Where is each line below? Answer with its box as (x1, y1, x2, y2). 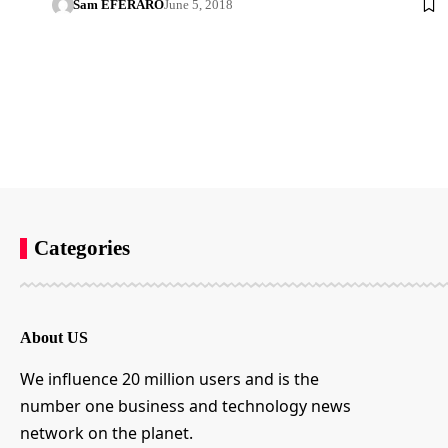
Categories (34, 236, 130, 261)
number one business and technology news (20, 395, 351, 418)
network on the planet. (20, 422, 193, 445)
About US (20, 329, 88, 347)
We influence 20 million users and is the (20, 368, 319, 391)
